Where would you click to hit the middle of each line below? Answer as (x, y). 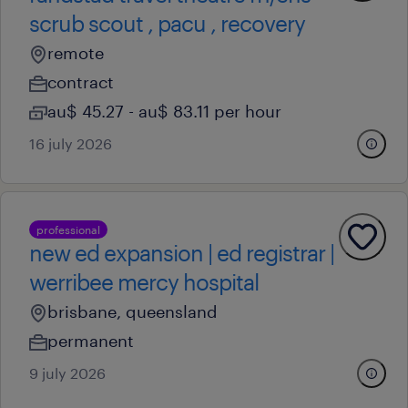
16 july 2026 (71, 143)
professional (68, 229)
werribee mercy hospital (144, 282)
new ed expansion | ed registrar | (182, 253)
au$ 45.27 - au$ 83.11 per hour (164, 111)
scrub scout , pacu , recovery (167, 23)
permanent (91, 341)
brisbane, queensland (133, 311)
